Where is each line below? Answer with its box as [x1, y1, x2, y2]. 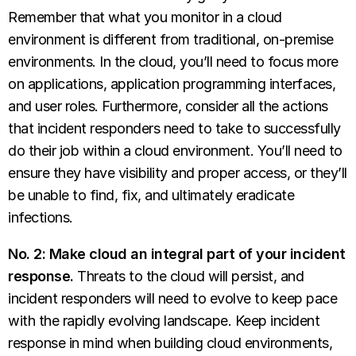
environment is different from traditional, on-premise [8, 31, 334, 48]
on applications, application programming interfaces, [8, 75, 335, 93]
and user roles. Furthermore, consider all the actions [8, 98, 328, 115]
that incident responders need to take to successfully [8, 120, 341, 137]
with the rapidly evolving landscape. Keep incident [8, 312, 319, 330]
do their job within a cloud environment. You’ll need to [8, 142, 342, 160]
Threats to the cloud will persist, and [77, 268, 304, 285]
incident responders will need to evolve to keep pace [8, 290, 337, 308]
